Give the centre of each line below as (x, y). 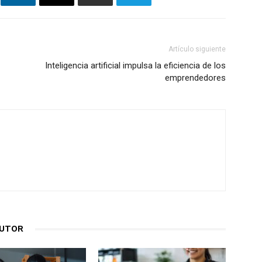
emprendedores (195, 78)
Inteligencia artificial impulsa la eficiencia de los (135, 66)
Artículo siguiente (197, 49)
